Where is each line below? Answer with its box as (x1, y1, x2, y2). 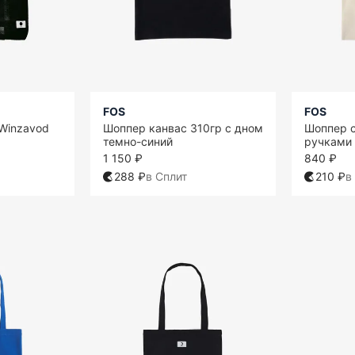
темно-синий (103, 135, 173, 149)
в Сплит (146, 170, 187, 184)
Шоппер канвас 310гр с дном (103, 121, 263, 136)
